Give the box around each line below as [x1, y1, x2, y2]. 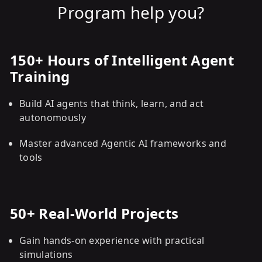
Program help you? [57, 1, 205, 23]
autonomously [19, 111, 86, 124]
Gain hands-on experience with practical [19, 234, 205, 247]
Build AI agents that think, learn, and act [19, 97, 204, 110]
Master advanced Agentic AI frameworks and [19, 137, 227, 150]
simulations [19, 248, 73, 261]
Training [10, 67, 70, 86]
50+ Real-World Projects [10, 204, 179, 223]
